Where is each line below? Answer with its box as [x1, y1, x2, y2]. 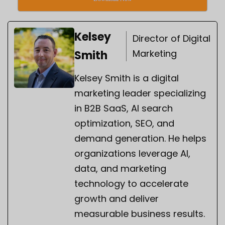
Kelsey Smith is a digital [74, 71, 179, 84]
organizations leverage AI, [74, 147, 190, 160]
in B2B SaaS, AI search [74, 101, 173, 115]
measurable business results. [74, 207, 205, 220]
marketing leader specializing [74, 86, 206, 99]
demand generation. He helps [74, 132, 206, 145]
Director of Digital [132, 32, 210, 45]
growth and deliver [74, 192, 159, 205]
